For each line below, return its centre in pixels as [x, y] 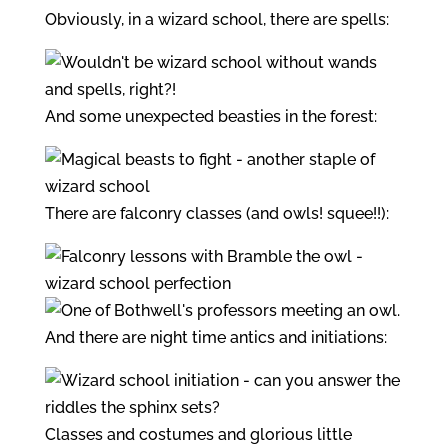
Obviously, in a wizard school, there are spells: [216, 19]
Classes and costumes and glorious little [198, 434]
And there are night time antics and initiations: [215, 337]
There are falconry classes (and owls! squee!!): [216, 213]
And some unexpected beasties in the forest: [210, 116]
